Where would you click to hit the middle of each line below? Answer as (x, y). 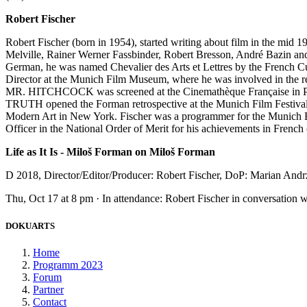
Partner (48, 289)
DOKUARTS (30, 225)
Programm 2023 (68, 265)
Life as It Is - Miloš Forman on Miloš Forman (110, 152)
